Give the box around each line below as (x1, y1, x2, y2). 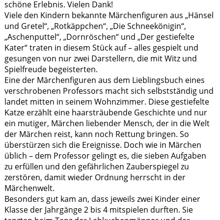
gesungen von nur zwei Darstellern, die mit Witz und (4, 53, 197, 64)
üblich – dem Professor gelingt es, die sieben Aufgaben (4, 150, 206, 161)
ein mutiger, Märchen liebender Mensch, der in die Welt (4, 117, 210, 129)
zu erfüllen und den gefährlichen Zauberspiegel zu (4, 161, 189, 172)
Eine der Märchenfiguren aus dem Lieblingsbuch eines (4, 74, 205, 85)
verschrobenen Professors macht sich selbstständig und (4, 85, 214, 96)
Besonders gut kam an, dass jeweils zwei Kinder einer (4, 193, 200, 204)
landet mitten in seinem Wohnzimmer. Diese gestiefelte (4, 96, 209, 107)
